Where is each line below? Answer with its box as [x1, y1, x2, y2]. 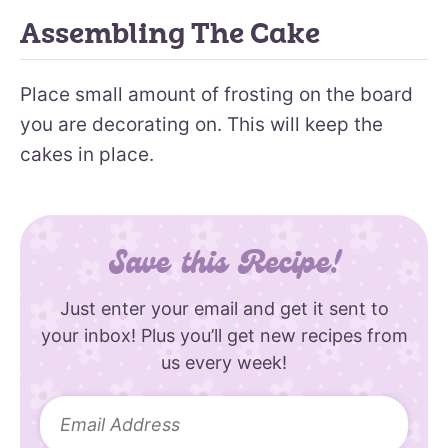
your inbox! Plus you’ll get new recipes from [40, 324, 408, 346]
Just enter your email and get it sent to [59, 297, 389, 319]
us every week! [161, 351, 287, 373]
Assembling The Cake [20, 16, 320, 51]
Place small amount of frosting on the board [20, 82, 413, 106]
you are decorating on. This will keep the [20, 112, 383, 136]
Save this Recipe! [108, 243, 340, 290]
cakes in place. [20, 142, 154, 166]
